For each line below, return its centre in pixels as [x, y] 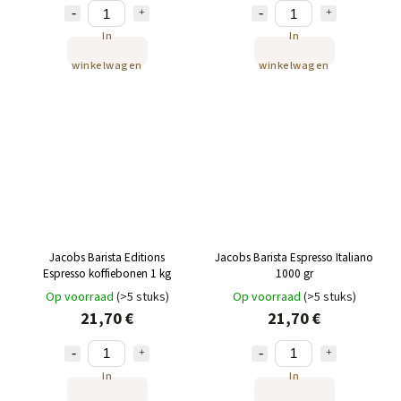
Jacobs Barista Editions [107, 257]
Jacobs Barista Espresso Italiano [294, 257]
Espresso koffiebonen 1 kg [107, 273]
